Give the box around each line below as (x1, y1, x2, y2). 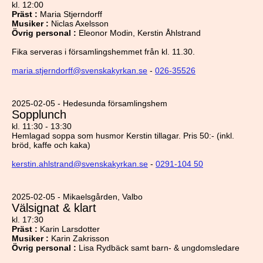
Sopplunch (12, 108, 66, 121)
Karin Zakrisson (51, 234, 109, 243)
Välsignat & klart (12, 201, 96, 214)
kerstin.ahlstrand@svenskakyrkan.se (12, 159, 148, 168)
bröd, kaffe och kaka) (12, 140, 90, 150)
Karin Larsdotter (40, 224, 100, 234)
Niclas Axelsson (51, 19, 109, 28)
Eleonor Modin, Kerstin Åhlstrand (79, 28, 201, 38)
